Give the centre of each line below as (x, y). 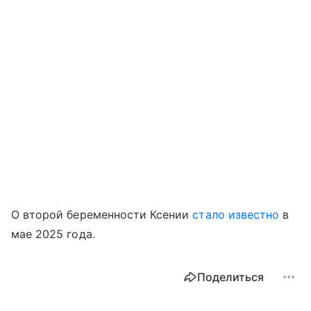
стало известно (236, 215)
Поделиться (230, 277)
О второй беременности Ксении (102, 215)
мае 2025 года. (53, 234)
